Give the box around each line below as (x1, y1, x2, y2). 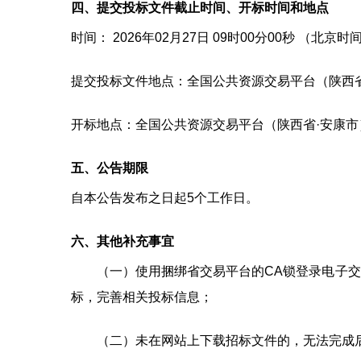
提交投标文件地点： (71, 73, 187, 88)
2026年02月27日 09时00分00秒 (110, 30, 298, 44)
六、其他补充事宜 (71, 234, 174, 248)
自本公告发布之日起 (71, 190, 187, 205)
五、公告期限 (71, 160, 148, 175)
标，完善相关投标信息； (71, 289, 213, 304)
